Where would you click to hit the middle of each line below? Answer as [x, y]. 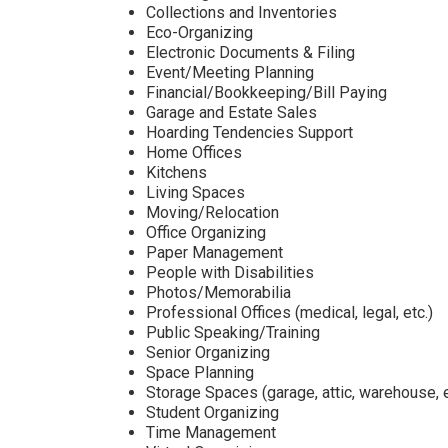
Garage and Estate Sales [231, 112]
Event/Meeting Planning [229, 72]
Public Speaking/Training [232, 332]
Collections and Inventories [241, 12]
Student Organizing [212, 412]
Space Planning [199, 372]
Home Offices [193, 152]
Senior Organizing [207, 352]
